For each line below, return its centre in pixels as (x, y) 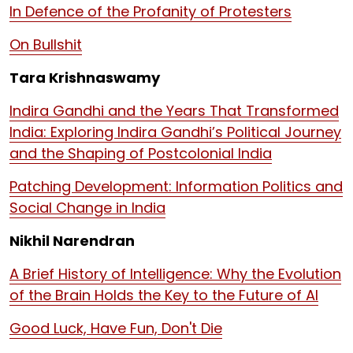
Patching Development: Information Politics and (176, 186)
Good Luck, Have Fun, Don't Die (116, 328)
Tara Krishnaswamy (85, 78)
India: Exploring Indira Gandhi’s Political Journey (175, 132)
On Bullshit (46, 45)
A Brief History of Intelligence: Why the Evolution (175, 274)
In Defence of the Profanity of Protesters (150, 11)
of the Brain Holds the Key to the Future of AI (164, 295)
